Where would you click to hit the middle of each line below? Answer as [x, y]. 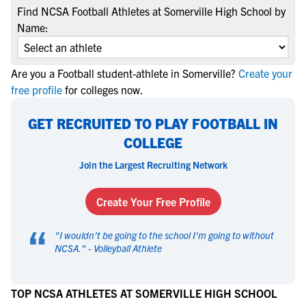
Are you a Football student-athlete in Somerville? [123, 73]
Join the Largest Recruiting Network [153, 165]
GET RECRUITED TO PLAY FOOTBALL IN [153, 123]
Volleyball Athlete [128, 248]
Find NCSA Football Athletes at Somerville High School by [151, 11]
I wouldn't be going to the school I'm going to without [167, 235]
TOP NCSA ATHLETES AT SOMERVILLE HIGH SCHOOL [144, 293]
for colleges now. [104, 89]
